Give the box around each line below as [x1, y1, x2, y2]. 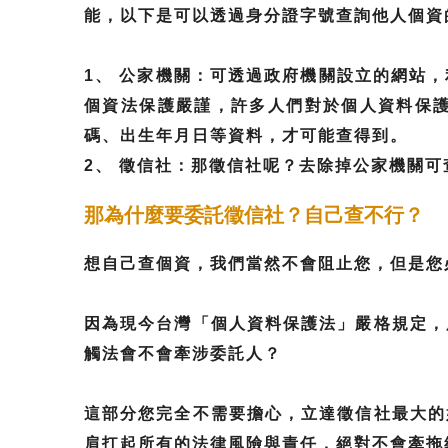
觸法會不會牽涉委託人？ [84, 345, 282, 362]
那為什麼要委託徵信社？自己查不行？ [84, 204, 424, 226]
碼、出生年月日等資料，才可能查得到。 [84, 127, 408, 144]
